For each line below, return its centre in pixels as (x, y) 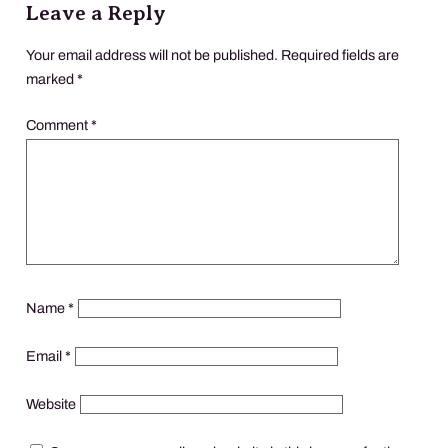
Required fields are (340, 54)
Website (51, 403)
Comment (58, 124)
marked (51, 78)
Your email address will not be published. (152, 54)
